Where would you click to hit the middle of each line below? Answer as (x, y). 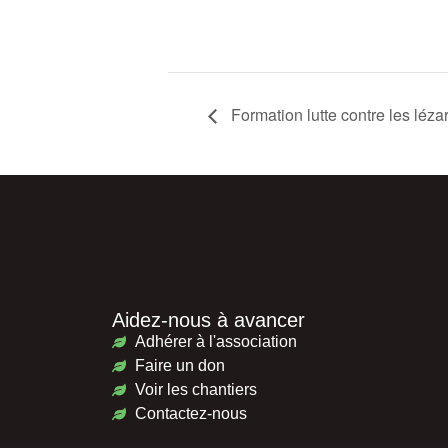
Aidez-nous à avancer (208, 320)
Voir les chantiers (195, 390)
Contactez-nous (190, 414)
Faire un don (179, 366)
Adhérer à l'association (215, 342)
